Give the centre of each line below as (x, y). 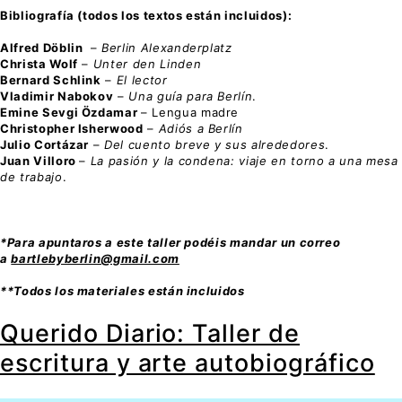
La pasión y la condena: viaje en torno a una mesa (244, 161)
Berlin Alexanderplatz (167, 48)
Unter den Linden (147, 64)
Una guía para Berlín (191, 96)
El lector (142, 80)
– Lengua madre (190, 113)
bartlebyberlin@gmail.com (95, 258)
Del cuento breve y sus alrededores (215, 145)
